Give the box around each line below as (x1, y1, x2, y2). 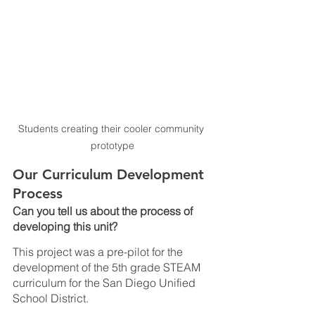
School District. (13, 290, 94, 305)
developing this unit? (13, 219, 117, 234)
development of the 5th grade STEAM (13, 259, 203, 274)
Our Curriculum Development (13, 166, 208, 184)
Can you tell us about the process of (13, 204, 195, 219)
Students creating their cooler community (18, 122, 207, 136)
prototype (91, 139, 134, 153)
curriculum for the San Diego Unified (13, 275, 198, 290)
